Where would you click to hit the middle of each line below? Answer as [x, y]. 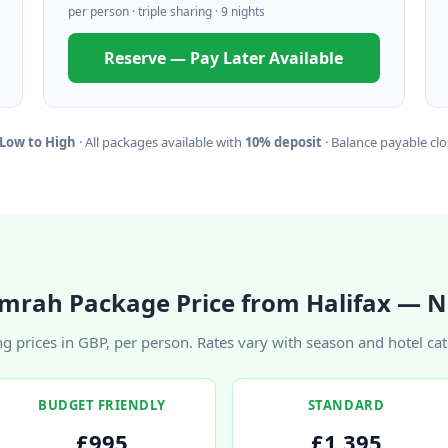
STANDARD [346, 405]
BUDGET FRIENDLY [102, 405]
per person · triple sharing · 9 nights [166, 11]
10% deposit [283, 142]
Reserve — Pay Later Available [224, 58]
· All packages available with [160, 142]
